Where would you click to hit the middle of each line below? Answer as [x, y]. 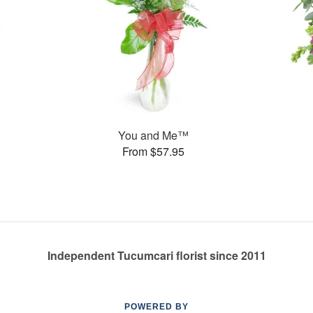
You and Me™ [153, 135]
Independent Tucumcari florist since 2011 [156, 255]
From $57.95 [153, 151]
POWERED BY [156, 307]
